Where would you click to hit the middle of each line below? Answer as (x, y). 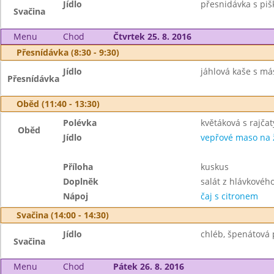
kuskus (214, 167)
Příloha (78, 167)
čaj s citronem (229, 196)
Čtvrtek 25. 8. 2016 (152, 36)
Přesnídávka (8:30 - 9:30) (68, 52)
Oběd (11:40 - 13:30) (58, 104)
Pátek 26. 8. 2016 (148, 266)
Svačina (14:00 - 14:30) (63, 215)
